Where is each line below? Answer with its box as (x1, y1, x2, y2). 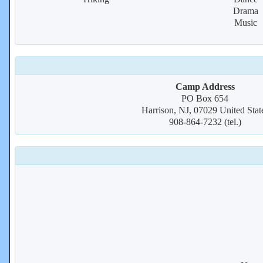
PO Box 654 (181, 93, 228, 103)
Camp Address (175, 82, 235, 92)
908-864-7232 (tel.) (168, 117, 241, 127)
